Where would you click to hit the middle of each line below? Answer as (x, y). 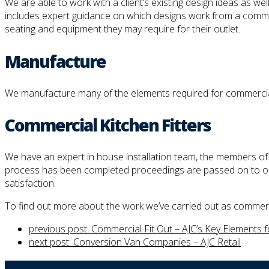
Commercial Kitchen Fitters (108, 125)
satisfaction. (30, 183)
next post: (51, 242)
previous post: (60, 229)
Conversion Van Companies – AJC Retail (157, 242)
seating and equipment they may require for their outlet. (122, 29)
